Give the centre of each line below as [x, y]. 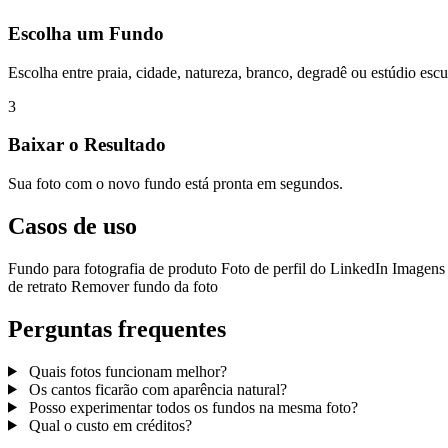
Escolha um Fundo [86, 33]
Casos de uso [72, 225]
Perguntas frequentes [117, 328]
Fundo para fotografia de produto [114, 268]
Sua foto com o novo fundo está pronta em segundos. [175, 184]
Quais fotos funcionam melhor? [127, 371]
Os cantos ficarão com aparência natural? [157, 389]
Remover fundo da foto [144, 286]
